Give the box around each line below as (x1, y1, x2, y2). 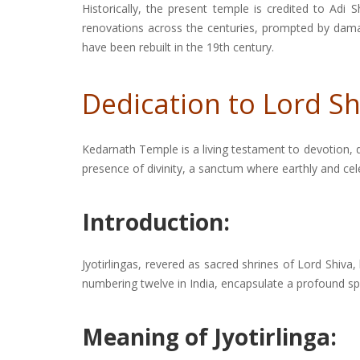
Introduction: (82, 207, 230, 238)
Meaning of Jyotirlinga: (82, 321, 337, 353)
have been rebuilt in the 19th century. (82, 39, 274, 55)
